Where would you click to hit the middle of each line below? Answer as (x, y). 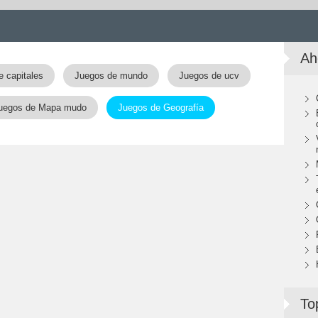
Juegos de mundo (111, 76)
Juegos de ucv (209, 76)
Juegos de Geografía (161, 108)
